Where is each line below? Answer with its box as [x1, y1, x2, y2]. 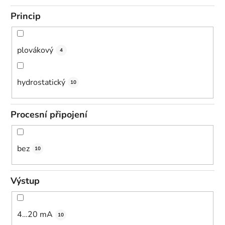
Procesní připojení [11, 108, 87, 121]
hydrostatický [17, 76, 65, 88]
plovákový [17, 44, 53, 56]
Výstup [11, 174, 40, 187]
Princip [11, 10, 41, 23]
